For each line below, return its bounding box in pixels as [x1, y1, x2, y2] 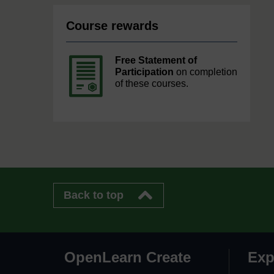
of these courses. [115, 78, 188, 89]
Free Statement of [115, 55, 197, 65]
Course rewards [66, 19, 158, 32]
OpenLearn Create [64, 249, 191, 265]
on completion [174, 67, 237, 77]
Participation [115, 67, 174, 77]
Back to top [64, 189, 124, 201]
